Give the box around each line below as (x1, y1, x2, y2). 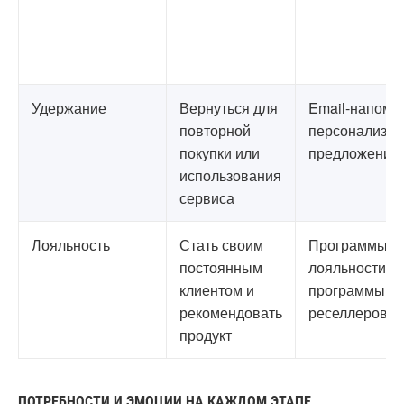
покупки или (179, 142, 260, 163)
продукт (179, 325, 232, 345)
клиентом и (179, 280, 254, 300)
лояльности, (308, 257, 390, 278)
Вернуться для (179, 97, 278, 118)
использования (179, 165, 281, 186)
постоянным (179, 257, 262, 278)
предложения (308, 142, 399, 163)
